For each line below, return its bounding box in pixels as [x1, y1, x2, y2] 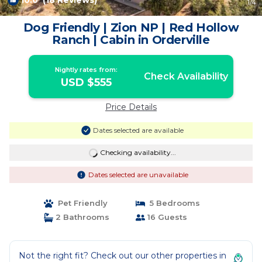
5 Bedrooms [145, 198, 200, 208]
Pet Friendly [53, 198, 108, 208]
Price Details [105, 102, 157, 112]
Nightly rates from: [55, 65, 118, 74]
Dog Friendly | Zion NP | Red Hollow [23, 20, 239, 35]
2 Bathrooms [53, 212, 109, 222]
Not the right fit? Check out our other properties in [19, 250, 226, 261]
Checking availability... [99, 148, 176, 157]
